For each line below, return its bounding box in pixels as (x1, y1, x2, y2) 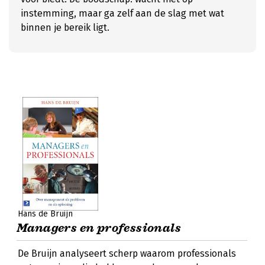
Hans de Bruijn (18, 209, 73, 219)
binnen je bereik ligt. (21, 22, 109, 33)
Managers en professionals (17, 221, 181, 235)
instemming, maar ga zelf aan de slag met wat (21, 8, 224, 19)
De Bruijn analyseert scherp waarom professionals (18, 248, 236, 259)
